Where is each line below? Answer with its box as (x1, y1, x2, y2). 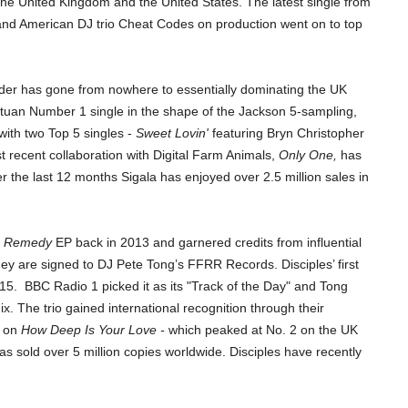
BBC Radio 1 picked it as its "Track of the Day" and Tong (21, 279, 348, 294)
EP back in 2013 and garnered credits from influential (56, 235, 362, 250)
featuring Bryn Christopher (209, 126, 364, 141)
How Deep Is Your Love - (21, 322, 168, 338)
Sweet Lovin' (136, 126, 209, 141)
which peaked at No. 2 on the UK (168, 322, 358, 338)
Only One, (279, 148, 341, 163)
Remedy (4, 235, 56, 250)
